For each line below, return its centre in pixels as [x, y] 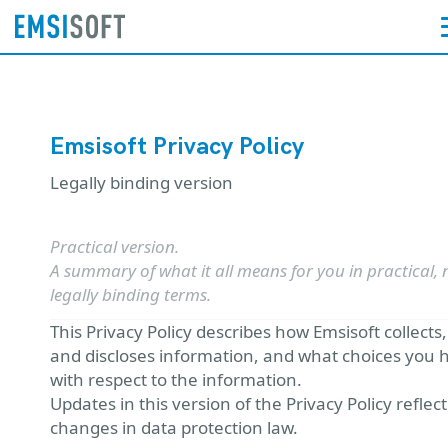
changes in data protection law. [174, 427]
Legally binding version [141, 182]
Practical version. [114, 246]
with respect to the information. [176, 379]
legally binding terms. [130, 294]
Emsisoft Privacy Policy [177, 146]
